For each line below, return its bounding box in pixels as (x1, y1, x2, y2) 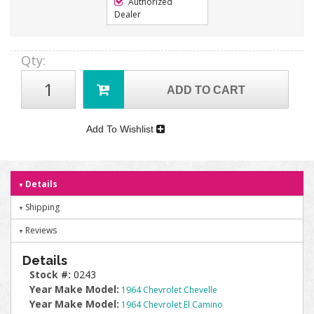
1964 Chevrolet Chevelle (121, 284, 217, 296)
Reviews (25, 224, 57, 236)
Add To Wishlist (86, 123, 157, 135)
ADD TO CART (167, 84, 246, 96)
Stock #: (29, 268, 74, 281)
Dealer (114, 8, 141, 20)
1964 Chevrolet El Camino (121, 299, 223, 310)
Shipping (25, 201, 60, 213)
